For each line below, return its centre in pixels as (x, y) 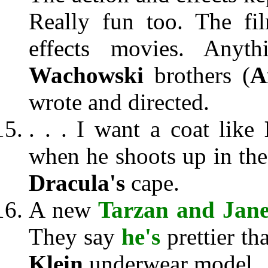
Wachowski (86, 75)
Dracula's (80, 183)
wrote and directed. (119, 102)
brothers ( (197, 75)
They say (75, 237)
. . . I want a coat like (147, 129)
